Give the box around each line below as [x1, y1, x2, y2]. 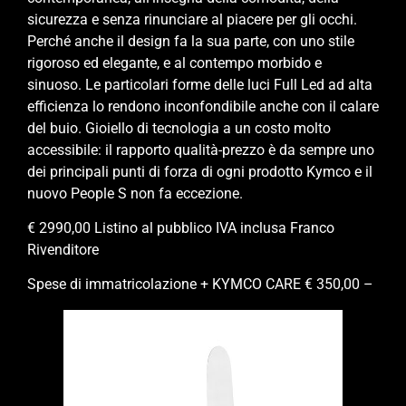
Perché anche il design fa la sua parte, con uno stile [27, 32, 354, 50]
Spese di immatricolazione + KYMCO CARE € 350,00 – [27, 275, 373, 294]
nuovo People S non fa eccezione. [27, 184, 254, 202]
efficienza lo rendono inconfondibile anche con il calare [27, 97, 379, 115]
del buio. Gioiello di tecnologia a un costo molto [27, 119, 331, 137]
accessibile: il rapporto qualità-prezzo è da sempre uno [27, 140, 374, 159]
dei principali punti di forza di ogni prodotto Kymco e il [27, 162, 372, 180]
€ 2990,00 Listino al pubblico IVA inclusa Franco [27, 218, 334, 237]
